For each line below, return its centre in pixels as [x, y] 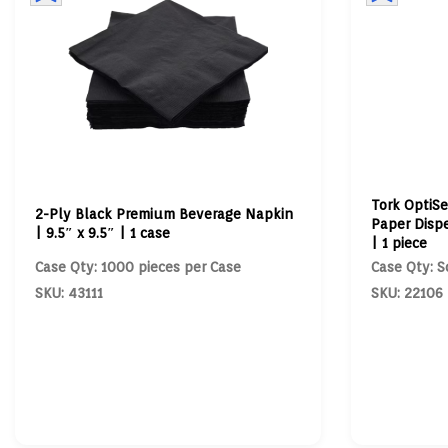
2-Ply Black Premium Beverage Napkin [164, 214]
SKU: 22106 [406, 293]
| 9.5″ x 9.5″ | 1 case [102, 233]
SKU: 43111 [69, 293]
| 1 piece [398, 242]
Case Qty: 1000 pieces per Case [138, 267]
